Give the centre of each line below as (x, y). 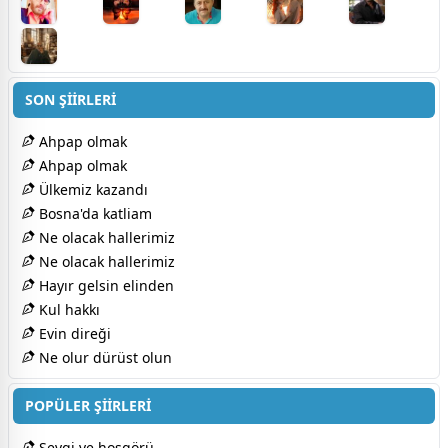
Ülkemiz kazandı (91, 189)
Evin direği (73, 333)
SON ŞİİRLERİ (70, 99)
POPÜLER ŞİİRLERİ (88, 405)
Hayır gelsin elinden (104, 285)
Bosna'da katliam (93, 213)
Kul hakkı (67, 309)
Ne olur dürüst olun (103, 357)
